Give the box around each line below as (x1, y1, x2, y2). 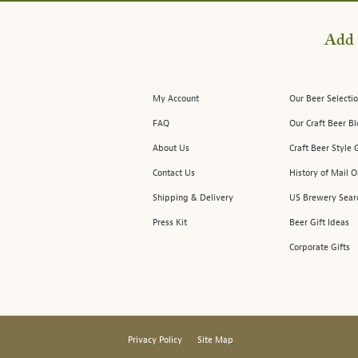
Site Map (197, 334, 233, 345)
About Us (153, 142, 189, 153)
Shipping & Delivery (153, 192, 233, 203)
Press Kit (153, 217, 187, 228)
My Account (153, 93, 199, 104)
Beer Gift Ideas (288, 217, 349, 228)
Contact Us (153, 167, 195, 178)
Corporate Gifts (288, 241, 350, 253)
